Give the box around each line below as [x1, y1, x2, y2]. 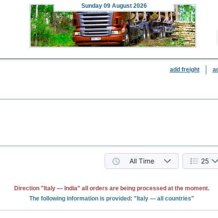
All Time [129, 157, 154, 165]
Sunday [81, 2, 102, 9]
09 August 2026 [102, 2, 147, 9]
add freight [169, 66, 200, 73]
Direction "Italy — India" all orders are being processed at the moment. [14, 185, 209, 192]
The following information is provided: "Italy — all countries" [29, 195, 194, 202]
